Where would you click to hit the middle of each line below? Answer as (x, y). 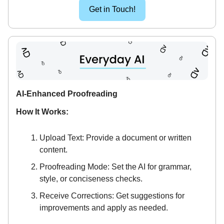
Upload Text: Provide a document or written (115, 138)
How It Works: (42, 112)
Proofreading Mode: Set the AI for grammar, (115, 167)
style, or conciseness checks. (91, 179)
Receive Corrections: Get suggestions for (112, 196)
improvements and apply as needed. (104, 208)
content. (53, 150)
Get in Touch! (112, 9)
